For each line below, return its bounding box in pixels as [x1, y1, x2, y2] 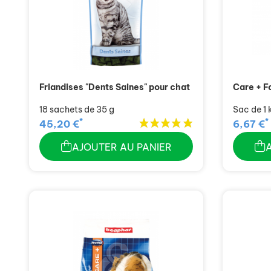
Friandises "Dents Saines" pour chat [39, 82, 190, 93]
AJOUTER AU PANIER [71, 141, 172, 154]
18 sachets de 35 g [39, 104, 114, 115]
